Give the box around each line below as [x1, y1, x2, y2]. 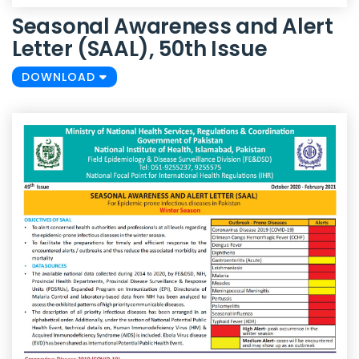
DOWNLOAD [22, 69, 99, 86]
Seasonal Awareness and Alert [12, 12, 333, 42]
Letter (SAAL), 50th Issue [12, 34, 268, 64]
